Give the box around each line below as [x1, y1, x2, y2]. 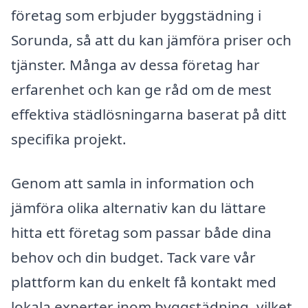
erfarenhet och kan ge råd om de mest [11, 79, 272, 99]
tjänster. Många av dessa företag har [11, 54, 260, 74]
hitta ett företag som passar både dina [11, 222, 272, 242]
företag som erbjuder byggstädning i [11, 5, 261, 25]
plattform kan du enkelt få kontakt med [11, 272, 276, 291]
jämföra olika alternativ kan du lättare [11, 197, 266, 217]
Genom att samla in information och [11, 173, 254, 192]
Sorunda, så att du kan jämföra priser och [11, 30, 291, 49]
